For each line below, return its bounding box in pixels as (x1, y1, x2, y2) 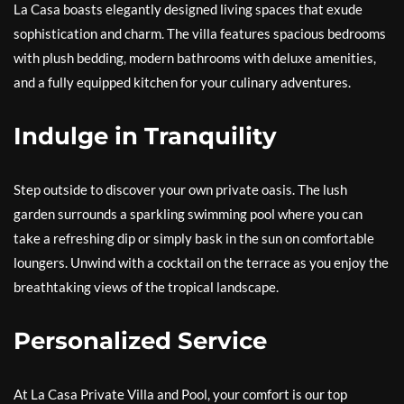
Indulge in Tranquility (14, 122, 277, 151)
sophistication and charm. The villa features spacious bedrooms (14, 25, 386, 41)
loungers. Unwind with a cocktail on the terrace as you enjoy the (14, 254, 389, 271)
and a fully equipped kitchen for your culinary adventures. (14, 74, 351, 90)
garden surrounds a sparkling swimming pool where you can (14, 206, 363, 222)
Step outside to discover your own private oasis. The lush (14, 181, 347, 197)
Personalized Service (14, 326, 267, 355)
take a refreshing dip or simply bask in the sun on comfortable (14, 230, 374, 246)
